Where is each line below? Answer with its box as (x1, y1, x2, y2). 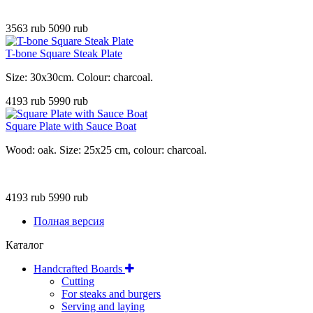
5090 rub (48, 22, 88, 34)
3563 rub (6, 22, 48, 34)
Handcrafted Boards (34, 262, 125, 275)
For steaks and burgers (61, 287, 161, 300)
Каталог (6, 238, 44, 251)
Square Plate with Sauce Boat (6, 119, 136, 132)
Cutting (61, 275, 94, 287)
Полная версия (34, 214, 104, 227)
